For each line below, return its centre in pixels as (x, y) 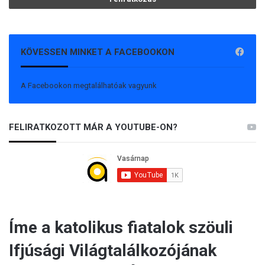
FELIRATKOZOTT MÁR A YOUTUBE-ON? (93, 127)
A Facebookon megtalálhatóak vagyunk (89, 86)
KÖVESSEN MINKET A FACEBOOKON (98, 52)
